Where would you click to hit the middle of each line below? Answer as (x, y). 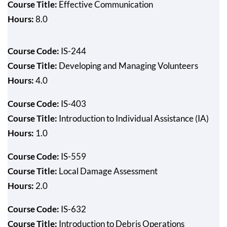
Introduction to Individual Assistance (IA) (133, 118)
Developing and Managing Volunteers (128, 65)
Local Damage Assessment (107, 171)
